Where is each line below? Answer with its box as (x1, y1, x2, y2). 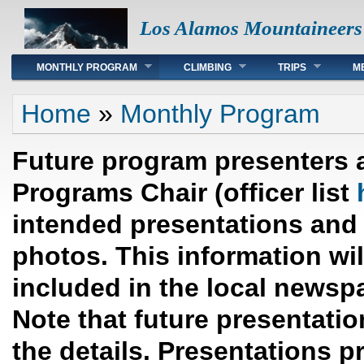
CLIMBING (184, 62, 232, 73)
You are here (12, 93, 110, 111)
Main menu (12, 53, 97, 71)
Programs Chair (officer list (12, 177, 357, 207)
